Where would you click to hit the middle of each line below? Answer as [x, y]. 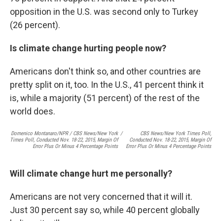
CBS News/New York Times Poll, [176, 134]
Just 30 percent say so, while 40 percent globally [105, 210]
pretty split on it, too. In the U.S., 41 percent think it [107, 85]
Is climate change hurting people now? [88, 48]
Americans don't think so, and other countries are [105, 72]
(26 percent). [35, 25]
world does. [33, 111]
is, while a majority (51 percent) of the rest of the [105, 98]
